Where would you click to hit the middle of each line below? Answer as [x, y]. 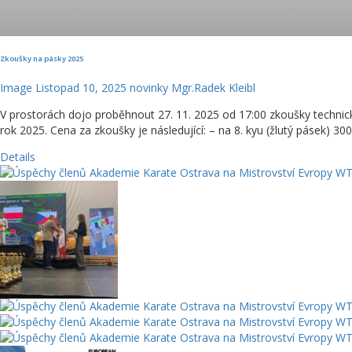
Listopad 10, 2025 [81, 88]
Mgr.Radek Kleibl [213, 88]
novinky [149, 88]
